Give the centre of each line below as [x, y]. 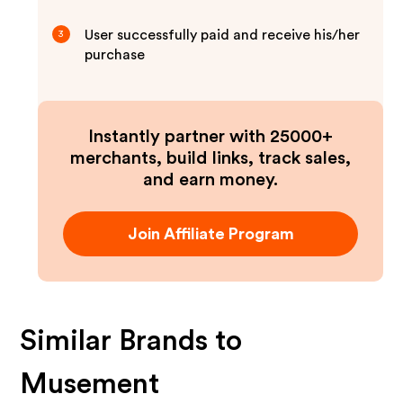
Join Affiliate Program [210, 234]
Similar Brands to [131, 341]
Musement [90, 384]
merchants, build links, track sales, [210, 158]
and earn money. [210, 180]
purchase [115, 55]
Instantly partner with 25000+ [210, 137]
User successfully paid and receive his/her [223, 35]
